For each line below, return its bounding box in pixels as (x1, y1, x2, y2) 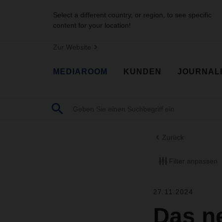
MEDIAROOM (53, 67, 108, 76)
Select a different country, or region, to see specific (53, 11, 212, 19)
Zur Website (53, 43, 91, 51)
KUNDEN (123, 67, 162, 76)
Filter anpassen (168, 157, 218, 165)
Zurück (162, 133, 184, 142)
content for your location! (53, 21, 131, 29)
